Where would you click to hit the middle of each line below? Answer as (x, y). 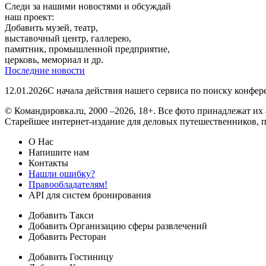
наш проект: (29, 17)
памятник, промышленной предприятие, (87, 49)
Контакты (48, 163)
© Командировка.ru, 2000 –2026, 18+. (81, 110)
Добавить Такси (61, 215)
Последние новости (45, 70)
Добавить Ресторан (67, 236)
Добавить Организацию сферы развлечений (118, 226)
